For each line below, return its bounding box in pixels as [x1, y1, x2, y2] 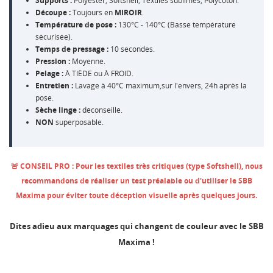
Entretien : [35, 80, 73, 91]
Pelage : [35, 68, 63, 79]
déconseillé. [80, 104, 122, 115]
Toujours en [71, 7, 115, 18]
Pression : [35, 55, 70, 66]
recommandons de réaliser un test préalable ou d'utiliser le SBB [21, 175, 252, 186]
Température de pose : [35, 19, 116, 30]
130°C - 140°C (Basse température [116, 19, 236, 30]
